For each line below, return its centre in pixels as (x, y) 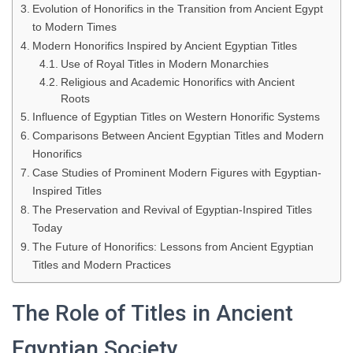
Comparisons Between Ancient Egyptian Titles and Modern (178, 136)
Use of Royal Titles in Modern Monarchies (164, 64)
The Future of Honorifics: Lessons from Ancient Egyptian (173, 247)
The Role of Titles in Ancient (152, 313)
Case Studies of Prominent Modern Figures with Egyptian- (176, 173)
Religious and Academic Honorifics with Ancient (177, 82)
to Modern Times (74, 27)
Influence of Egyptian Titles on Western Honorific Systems (176, 117)
